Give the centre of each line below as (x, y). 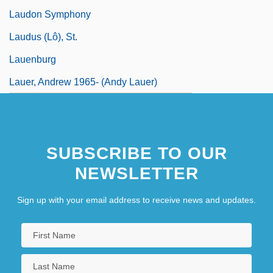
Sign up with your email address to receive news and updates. (136, 200)
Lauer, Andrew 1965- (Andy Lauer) (83, 82)
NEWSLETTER (136, 173)
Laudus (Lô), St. (43, 37)
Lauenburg (33, 59)
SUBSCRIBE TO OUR (136, 153)
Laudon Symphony (50, 14)
